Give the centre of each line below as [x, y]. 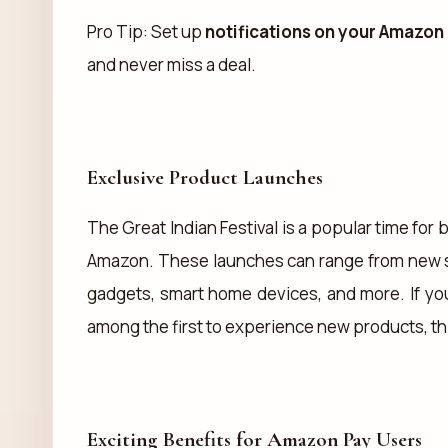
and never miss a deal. [171, 64]
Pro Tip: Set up [146, 31]
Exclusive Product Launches [205, 177]
